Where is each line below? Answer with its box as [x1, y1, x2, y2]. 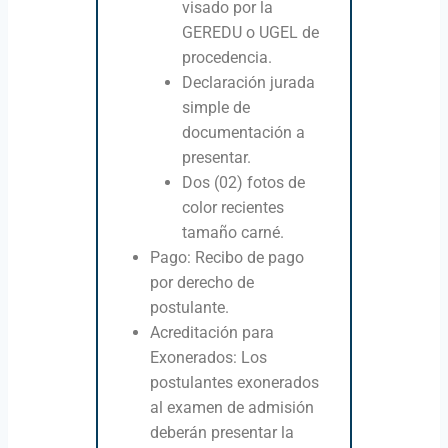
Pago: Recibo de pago [150, 247, 305, 267]
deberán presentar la [150, 422, 295, 442]
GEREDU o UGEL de [182, 22, 320, 42]
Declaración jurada [182, 72, 316, 92]
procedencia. [182, 47, 273, 67]
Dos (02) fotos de [182, 172, 306, 192]
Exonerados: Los [150, 347, 268, 367]
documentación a [182, 122, 306, 142]
